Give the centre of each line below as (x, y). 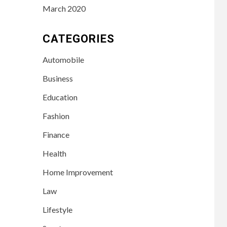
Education (60, 97)
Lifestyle (57, 209)
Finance (56, 134)
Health (54, 153)
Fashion (56, 116)
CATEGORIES (78, 39)
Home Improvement (78, 172)
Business (58, 78)
